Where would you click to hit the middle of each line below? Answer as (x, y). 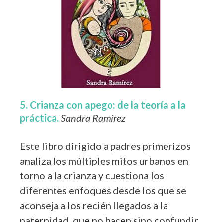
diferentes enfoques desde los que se (103, 190)
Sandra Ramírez (93, 118)
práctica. (40, 118)
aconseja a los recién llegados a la (94, 205)
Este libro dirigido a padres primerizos (105, 145)
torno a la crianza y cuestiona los (92, 175)
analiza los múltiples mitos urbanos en (104, 160)
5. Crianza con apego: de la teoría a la (103, 104)
